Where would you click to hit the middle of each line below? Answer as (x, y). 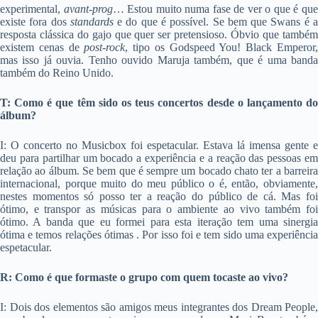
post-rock (105, 48)
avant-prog (88, 9)
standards (94, 22)
